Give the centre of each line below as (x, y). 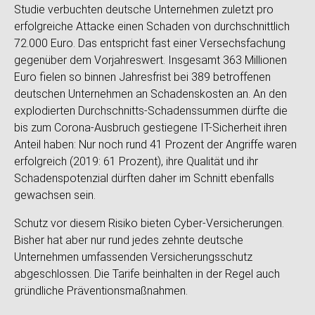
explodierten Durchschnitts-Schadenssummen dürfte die (151, 111)
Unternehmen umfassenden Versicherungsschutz (133, 257)
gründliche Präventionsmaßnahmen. (101, 291)
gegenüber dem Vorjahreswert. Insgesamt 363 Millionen (150, 60)
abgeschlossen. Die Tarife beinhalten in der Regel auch (147, 274)
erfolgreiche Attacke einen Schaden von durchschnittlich (152, 26)
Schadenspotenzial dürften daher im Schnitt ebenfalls (144, 178)
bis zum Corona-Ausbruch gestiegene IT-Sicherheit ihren (150, 128)
